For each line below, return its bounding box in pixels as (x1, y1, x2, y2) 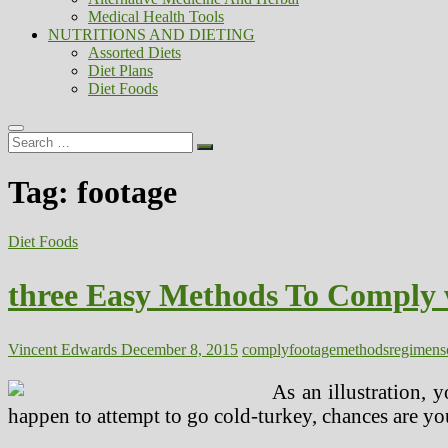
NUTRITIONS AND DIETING (48, 26, 255, 43)
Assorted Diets (88, 44, 181, 61)
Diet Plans (88, 62, 153, 79)
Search (7, 131, 50, 148)
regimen (389, 340, 440, 358)
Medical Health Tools (88, 8, 224, 25)
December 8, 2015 (117, 340, 238, 358)
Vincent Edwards (8, 340, 117, 358)
